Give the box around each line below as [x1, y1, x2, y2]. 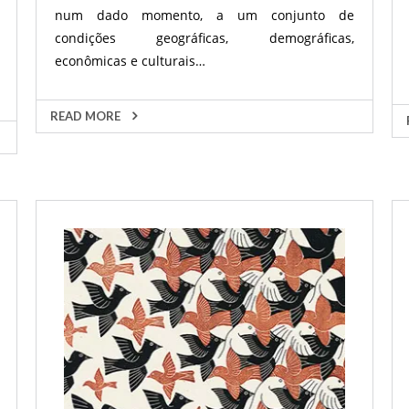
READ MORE [49, 109, 123, 123]
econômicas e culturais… [54, 52, 205, 69]
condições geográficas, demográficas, [54, 29, 354, 47]
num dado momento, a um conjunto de [54, 6, 354, 24]
